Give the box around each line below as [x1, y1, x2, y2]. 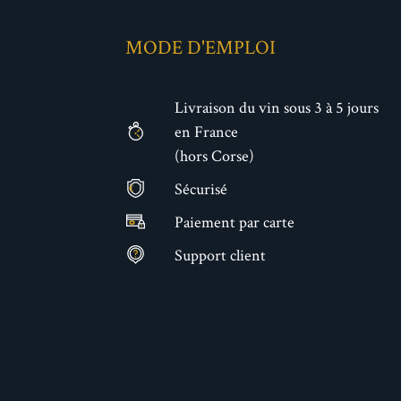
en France [174, 121, 238, 142]
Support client [174, 244, 266, 266]
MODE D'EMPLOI [124, 34, 276, 60]
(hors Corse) [174, 145, 254, 166]
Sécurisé [174, 178, 227, 200]
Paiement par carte [174, 211, 294, 233]
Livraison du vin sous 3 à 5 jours [174, 97, 379, 118]
